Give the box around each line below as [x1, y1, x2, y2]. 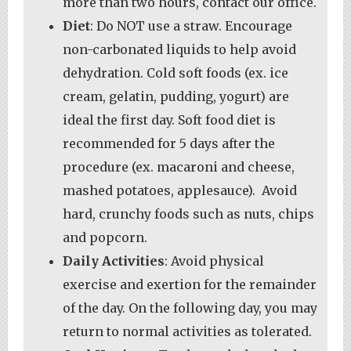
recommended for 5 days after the [63, 135, 275, 151]
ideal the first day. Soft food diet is [63, 111, 276, 128]
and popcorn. [63, 229, 147, 245]
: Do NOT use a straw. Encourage [90, 17, 292, 34]
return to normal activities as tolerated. [63, 323, 312, 339]
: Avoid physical [165, 252, 264, 269]
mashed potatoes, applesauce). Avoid [63, 182, 297, 198]
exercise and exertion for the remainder [63, 276, 317, 292]
